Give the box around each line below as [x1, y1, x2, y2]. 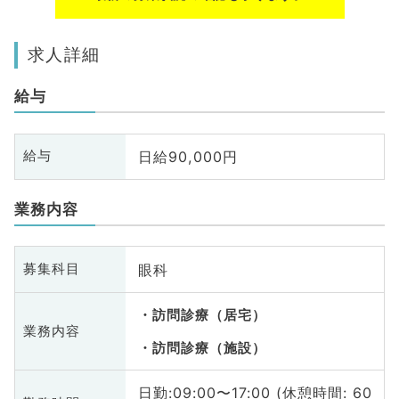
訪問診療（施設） [151, 339, 266, 356]
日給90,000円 [137, 147, 238, 166]
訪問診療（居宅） [151, 306, 266, 323]
